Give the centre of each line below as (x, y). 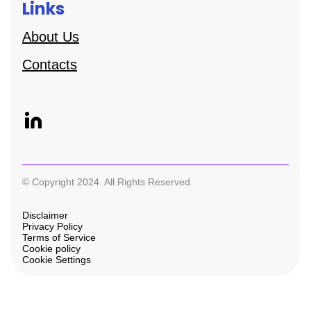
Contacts (50, 65)
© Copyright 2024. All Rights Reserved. (108, 182)
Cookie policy (51, 249)
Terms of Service (59, 237)
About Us (51, 37)
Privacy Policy (52, 226)
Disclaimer (45, 215)
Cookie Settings (57, 260)
